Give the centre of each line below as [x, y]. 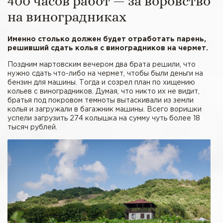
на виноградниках [67, 17]
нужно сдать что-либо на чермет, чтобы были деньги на [105, 74]
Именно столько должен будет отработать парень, [107, 40]
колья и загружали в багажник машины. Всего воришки [105, 110]
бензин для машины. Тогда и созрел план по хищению [101, 83]
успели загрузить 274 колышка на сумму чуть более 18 [104, 119]
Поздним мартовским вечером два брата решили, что [102, 65]
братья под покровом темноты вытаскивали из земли [101, 101]
